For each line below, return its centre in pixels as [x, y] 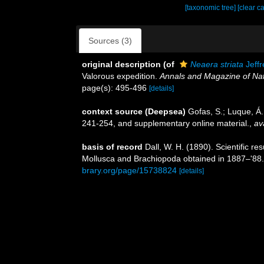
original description [121, 64]
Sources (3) [110, 41]
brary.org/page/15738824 [129, 170]
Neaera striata [217, 64]
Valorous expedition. [121, 76]
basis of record [112, 147]
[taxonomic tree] [212, 8]
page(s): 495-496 [115, 88]
